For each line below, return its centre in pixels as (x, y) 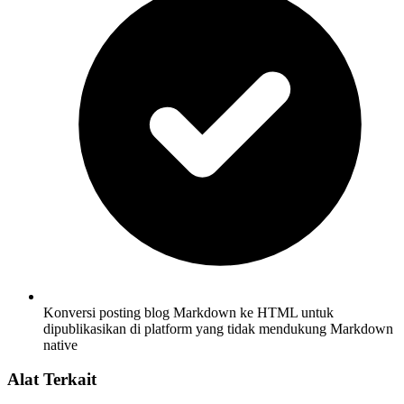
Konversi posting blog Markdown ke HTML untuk (188, 312)
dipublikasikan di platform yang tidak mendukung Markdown (218, 328)
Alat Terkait (52, 380)
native (60, 344)
